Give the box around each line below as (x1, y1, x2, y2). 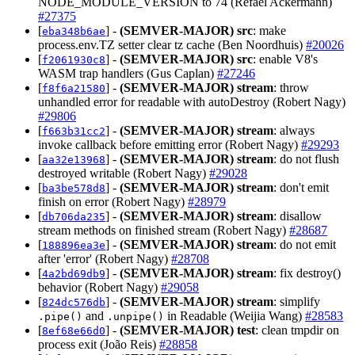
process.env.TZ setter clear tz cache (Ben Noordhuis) (38, 37, 306, 52)
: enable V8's (253, 52, 318, 66)
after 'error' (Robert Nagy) (38, 251, 171, 265)
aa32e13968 (42, 153, 105, 166)
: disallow (273, 208, 322, 223)
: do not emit (273, 237, 336, 251)
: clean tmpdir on (255, 323, 339, 337)
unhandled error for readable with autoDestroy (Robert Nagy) (38, 94, 345, 109)
